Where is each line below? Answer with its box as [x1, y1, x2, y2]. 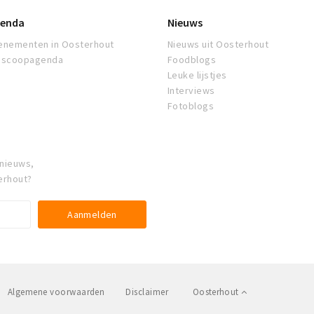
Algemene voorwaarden [7, 286, 105, 299]
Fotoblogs [168, 100, 214, 113]
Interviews [168, 84, 215, 97]
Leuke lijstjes [168, 69, 227, 82]
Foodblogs [168, 53, 217, 67]
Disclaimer [125, 286, 169, 299]
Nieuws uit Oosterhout [168, 38, 269, 51]
